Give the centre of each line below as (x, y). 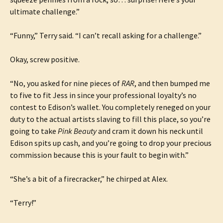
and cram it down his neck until (150, 131)
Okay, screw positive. (45, 59)
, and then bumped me (172, 83)
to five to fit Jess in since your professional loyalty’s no (103, 95)
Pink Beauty (77, 131)
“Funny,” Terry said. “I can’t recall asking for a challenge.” (106, 35)
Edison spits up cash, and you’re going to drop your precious (111, 143)
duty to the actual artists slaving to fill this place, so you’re (110, 119)
